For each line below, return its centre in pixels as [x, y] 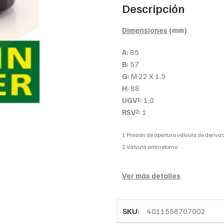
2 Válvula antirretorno [149, 146]
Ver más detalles [151, 175]
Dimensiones [144, 30]
